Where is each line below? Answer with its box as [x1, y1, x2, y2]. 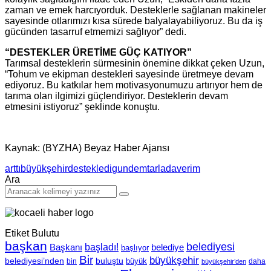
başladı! [85, 242, 119, 253]
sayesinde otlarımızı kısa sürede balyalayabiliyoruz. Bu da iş [5, 16, 263, 27]
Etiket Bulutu [5, 228, 59, 239]
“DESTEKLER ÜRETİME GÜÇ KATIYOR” [5, 47, 192, 58]
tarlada [147, 163, 177, 174]
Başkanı [50, 242, 82, 253]
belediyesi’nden [5, 256, 64, 266]
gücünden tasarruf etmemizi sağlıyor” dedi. [5, 27, 186, 38]
